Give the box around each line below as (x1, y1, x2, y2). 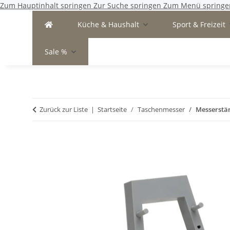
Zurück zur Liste (40, 105, 88, 114)
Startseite (98, 105, 127, 114)
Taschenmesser (138, 105, 185, 114)
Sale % (45, 47, 67, 56)
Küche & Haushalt (78, 20, 139, 29)
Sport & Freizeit (172, 20, 225, 29)
